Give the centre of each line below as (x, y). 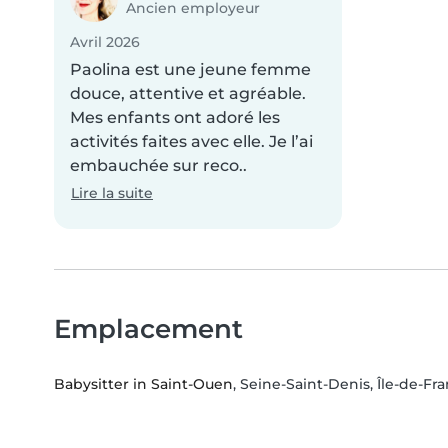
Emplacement (148, 329)
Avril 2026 (105, 42)
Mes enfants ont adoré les (175, 118)
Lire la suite (112, 193)
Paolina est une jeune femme (190, 70)
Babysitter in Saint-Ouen (143, 384)
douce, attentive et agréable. (188, 94)
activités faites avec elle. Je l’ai (191, 142)
